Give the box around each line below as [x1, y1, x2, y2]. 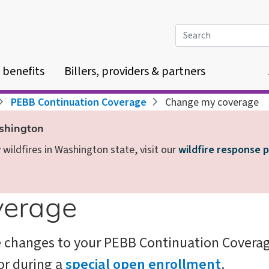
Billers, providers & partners [64, 62, 205, 80]
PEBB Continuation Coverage [11, 94, 147, 110]
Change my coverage [163, 94, 259, 110]
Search [175, 24, 206, 40]
